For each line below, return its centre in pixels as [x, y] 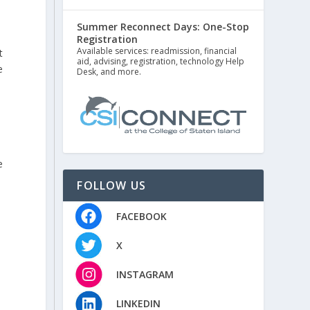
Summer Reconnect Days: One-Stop [163, 27]
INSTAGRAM [145, 274]
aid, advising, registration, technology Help [161, 62]
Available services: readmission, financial [157, 51]
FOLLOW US [112, 186]
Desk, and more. [109, 72]
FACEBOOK [141, 216]
